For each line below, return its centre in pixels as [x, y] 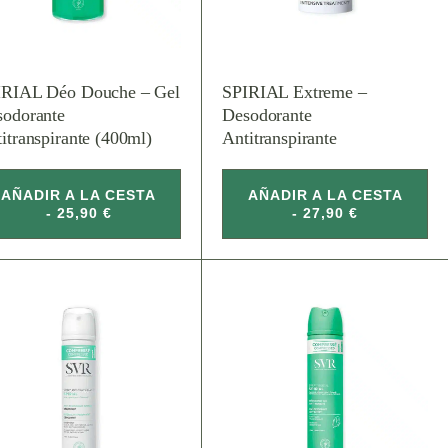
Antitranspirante [279, 137]
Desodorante [267, 114]
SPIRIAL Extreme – [294, 91]
